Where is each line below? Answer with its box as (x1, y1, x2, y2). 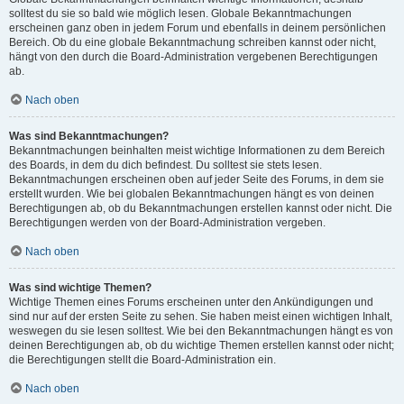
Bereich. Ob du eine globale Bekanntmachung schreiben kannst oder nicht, (9, 36, 376, 49)
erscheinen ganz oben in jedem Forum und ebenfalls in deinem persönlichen (9, 22, 386, 34)
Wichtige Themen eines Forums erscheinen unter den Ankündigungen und (9, 296, 373, 308)
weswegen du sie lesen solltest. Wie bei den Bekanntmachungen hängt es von (9, 325, 393, 337)
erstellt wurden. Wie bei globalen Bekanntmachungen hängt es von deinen (9, 188, 374, 200)
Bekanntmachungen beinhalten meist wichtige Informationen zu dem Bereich (9, 144, 385, 157)
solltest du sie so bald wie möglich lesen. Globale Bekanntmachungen (9, 7, 352, 20)
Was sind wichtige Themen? (9, 281, 151, 294)
